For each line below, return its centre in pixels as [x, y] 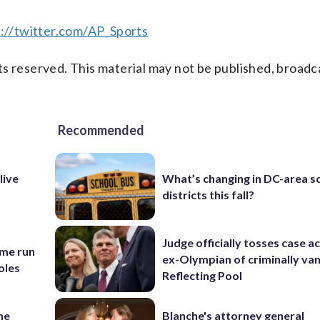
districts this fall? [209, 195]
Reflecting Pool [202, 276]
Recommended [101, 130]
